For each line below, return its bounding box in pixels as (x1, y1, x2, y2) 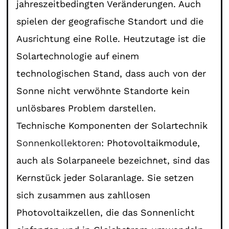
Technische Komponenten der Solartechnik (16, 120, 208, 131)
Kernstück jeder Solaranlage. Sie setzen (16, 172, 194, 183)
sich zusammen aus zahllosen (16, 189, 151, 200)
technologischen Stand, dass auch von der (16, 67, 207, 79)
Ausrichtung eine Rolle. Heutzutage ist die (16, 33, 206, 44)
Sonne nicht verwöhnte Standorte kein (16, 85, 190, 96)
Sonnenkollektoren (16, 137, 102, 148)
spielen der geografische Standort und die (16, 15, 204, 27)
